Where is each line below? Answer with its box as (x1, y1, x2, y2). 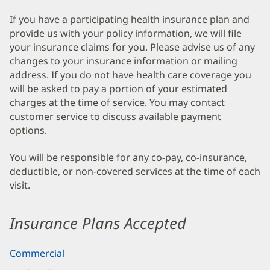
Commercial (10, 246, 64, 260)
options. (10, 123, 47, 137)
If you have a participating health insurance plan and (10, 12, 250, 26)
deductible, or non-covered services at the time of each (10, 165, 260, 178)
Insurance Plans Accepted (10, 212, 186, 234)
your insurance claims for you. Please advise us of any (10, 40, 255, 54)
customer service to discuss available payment (10, 109, 221, 123)
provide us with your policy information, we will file (10, 26, 242, 40)
